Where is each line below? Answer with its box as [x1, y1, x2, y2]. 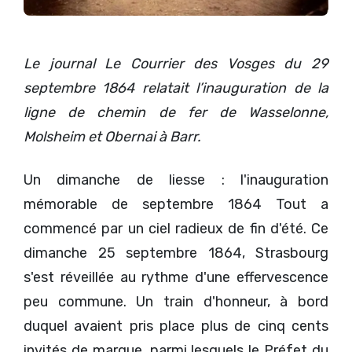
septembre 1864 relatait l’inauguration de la [24, 79, 328, 97]
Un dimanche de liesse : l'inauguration [24, 171, 328, 189]
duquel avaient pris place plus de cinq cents [24, 317, 328, 335]
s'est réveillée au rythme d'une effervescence [24, 269, 328, 287]
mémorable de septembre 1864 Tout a [24, 196, 328, 214]
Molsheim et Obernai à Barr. [24, 128, 201, 146]
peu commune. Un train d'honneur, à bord [24, 293, 328, 311]
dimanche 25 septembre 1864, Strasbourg [24, 244, 328, 262]
